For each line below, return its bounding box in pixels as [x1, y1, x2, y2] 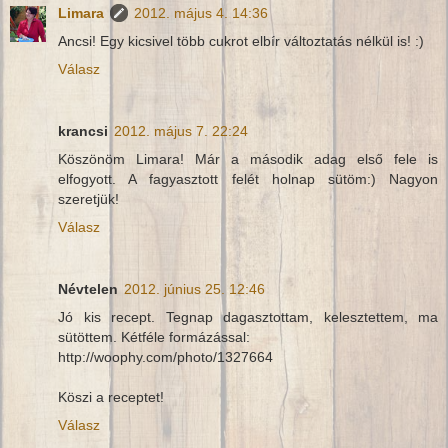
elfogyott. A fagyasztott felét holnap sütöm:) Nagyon [58, 171, 438, 188]
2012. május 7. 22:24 [114, 123, 248, 140]
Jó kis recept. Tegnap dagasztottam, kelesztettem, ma [58, 309, 438, 326]
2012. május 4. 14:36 [134, 5, 268, 22]
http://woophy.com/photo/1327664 [58, 349, 273, 366]
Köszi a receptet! [58, 389, 164, 406]
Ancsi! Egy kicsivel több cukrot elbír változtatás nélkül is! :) [58, 33, 424, 50]
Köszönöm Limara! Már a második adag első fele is [58, 151, 438, 168]
